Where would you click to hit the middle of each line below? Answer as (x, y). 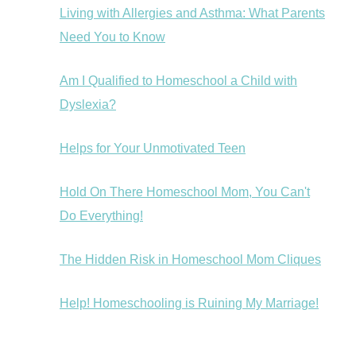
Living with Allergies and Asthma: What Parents (192, 14)
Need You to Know (112, 37)
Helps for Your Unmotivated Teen (153, 149)
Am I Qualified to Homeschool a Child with (178, 81)
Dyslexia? (88, 105)
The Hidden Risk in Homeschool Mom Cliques (190, 260)
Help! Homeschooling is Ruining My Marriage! (189, 304)
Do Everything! (101, 216)
